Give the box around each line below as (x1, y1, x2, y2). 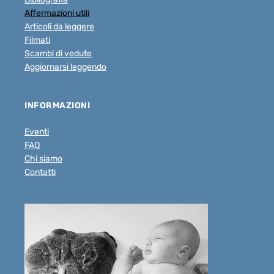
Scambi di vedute (24, 48, 92, 59)
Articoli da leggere (24, 21, 94, 32)
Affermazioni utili (24, 7, 89, 18)
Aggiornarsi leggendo (24, 61, 106, 72)
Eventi (24, 126, 49, 137)
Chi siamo (24, 153, 62, 164)
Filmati (24, 34, 50, 45)
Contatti (24, 166, 56, 177)
